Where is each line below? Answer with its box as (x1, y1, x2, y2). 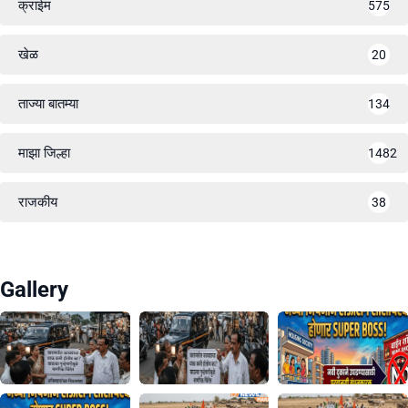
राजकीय (18, 193, 57, 210)
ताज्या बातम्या (18, 95, 78, 112)
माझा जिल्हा (18, 144, 70, 161)
